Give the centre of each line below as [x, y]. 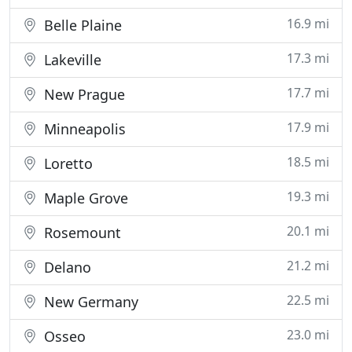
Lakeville [71, 60]
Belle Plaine [81, 25]
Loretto [66, 163]
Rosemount [81, 233]
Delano [66, 267]
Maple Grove [84, 198]
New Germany [89, 302]
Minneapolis [83, 129]
